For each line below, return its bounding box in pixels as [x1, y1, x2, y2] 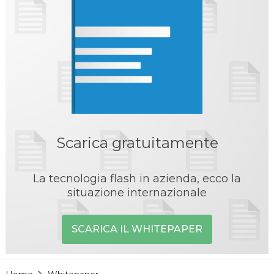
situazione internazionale [67, 185, 207, 199]
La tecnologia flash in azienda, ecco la [33, 171, 241, 185]
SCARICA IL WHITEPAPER [72, 223, 202, 235]
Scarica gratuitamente [56, 134, 218, 152]
